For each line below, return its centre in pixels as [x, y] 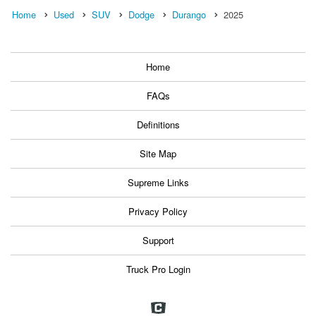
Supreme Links [158, 182]
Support [158, 240]
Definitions [158, 124]
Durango [189, 14]
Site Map [158, 153]
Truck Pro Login [158, 269]
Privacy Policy [158, 211]
